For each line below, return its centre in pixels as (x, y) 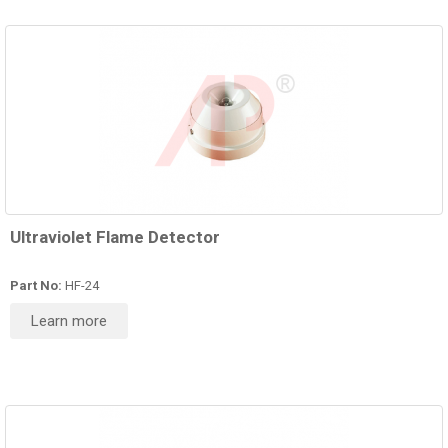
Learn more (69, 321)
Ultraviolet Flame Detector (115, 237)
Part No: (36, 286)
